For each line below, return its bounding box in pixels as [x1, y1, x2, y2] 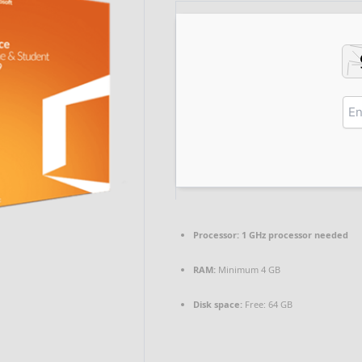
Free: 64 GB [242, 298, 293, 310]
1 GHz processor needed [239, 229, 348, 241]
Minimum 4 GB [216, 263, 280, 276]
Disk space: [193, 298, 242, 310]
